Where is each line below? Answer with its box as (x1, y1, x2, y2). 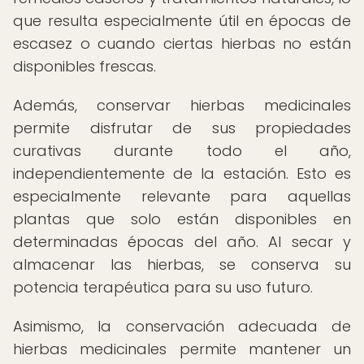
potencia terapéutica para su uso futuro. (13, 277, 313, 297)
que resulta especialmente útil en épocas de (13, 11, 351, 31)
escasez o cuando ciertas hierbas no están (13, 33, 351, 54)
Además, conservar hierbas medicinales (13, 95, 351, 115)
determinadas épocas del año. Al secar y (13, 232, 351, 252)
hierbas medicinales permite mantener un (13, 339, 351, 359)
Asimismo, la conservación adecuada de (13, 316, 351, 336)
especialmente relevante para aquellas (13, 186, 351, 206)
